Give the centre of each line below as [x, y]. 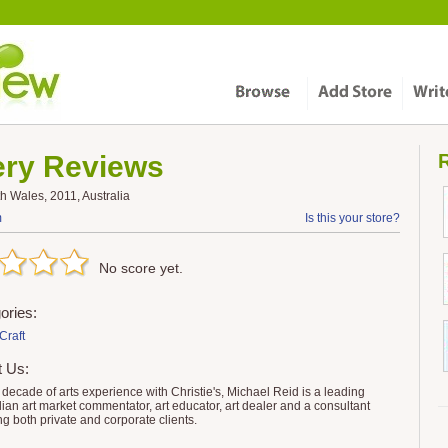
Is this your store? [352, 218]
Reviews [99, 166]
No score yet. [141, 268]
